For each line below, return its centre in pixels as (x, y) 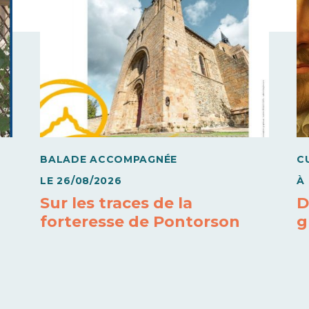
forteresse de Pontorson (140, 222)
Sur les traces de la (117, 203)
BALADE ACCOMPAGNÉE (109, 160)
